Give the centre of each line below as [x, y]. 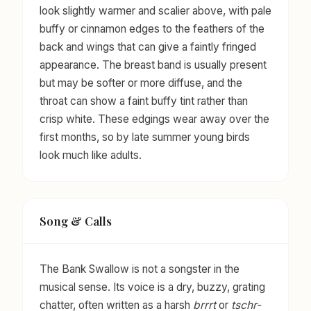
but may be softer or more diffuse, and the [141, 83]
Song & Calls [76, 221]
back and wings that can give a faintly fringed [148, 47]
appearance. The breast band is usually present [153, 65]
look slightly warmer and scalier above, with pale [155, 10]
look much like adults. [91, 155]
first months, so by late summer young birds [145, 137]
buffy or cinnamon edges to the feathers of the [152, 28]
